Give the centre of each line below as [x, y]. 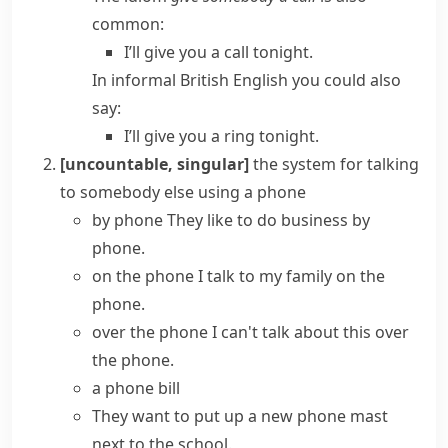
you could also [344, 80]
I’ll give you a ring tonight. [221, 136]
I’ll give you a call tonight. [218, 52]
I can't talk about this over [310, 332]
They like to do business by [268, 220]
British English [234, 80]
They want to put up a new [194, 416]
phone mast [342, 416]
